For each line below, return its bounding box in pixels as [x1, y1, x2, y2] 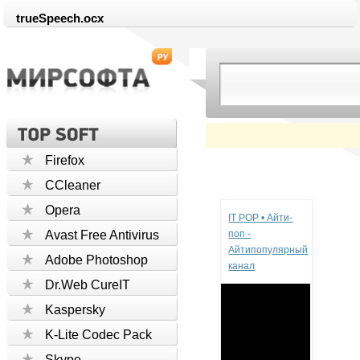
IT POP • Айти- [228, 212, 293, 223]
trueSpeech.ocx [16, 11, 104, 25]
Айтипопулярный [228, 244, 309, 256]
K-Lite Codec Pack [45, 328, 153, 342]
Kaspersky [45, 303, 106, 317]
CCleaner [45, 178, 101, 192]
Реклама [229, 182, 277, 195]
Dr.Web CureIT [45, 278, 131, 292]
